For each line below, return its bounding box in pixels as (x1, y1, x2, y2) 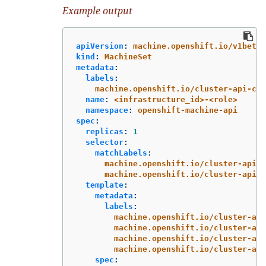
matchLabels (95, 148, 147, 157)
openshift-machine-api (138, 105, 237, 115)
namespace (85, 105, 128, 115)
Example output (62, 4, 132, 18)
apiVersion (76, 41, 123, 50)
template (85, 180, 123, 189)
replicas (85, 126, 123, 136)
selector (85, 137, 123, 147)
